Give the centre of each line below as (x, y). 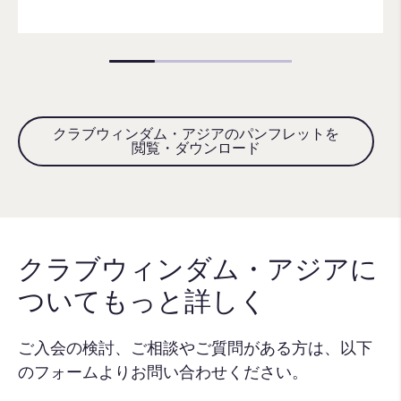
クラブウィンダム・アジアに (198, 269)
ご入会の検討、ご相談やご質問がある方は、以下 (195, 347)
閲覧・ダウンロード (196, 148)
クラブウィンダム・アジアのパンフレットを (196, 133)
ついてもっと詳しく (142, 301)
